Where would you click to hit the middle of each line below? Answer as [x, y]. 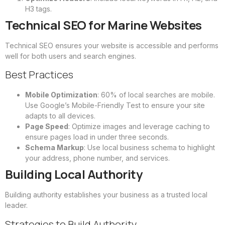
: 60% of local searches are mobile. [156, 95]
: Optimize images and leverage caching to [139, 127]
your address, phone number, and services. [97, 158]
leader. [16, 205]
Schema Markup [54, 148]
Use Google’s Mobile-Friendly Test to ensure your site [115, 105]
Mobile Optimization [61, 95]
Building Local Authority [74, 174]
